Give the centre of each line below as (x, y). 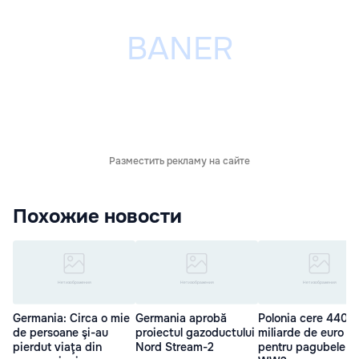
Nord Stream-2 (175, 347)
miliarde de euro (301, 333)
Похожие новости (97, 216)
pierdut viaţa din (57, 347)
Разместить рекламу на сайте (179, 161)
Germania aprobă (181, 319)
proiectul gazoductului (195, 333)
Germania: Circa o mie (71, 319)
